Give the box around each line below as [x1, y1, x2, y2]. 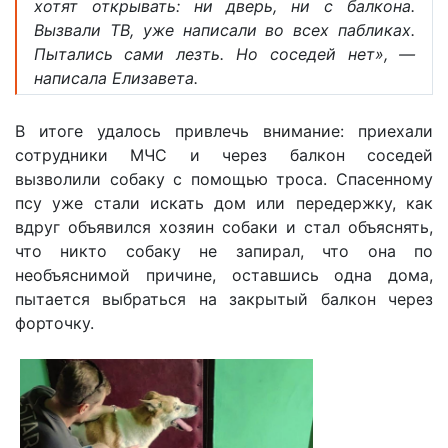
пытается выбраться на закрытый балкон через [15, 288, 433, 309]
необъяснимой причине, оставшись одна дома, [15, 264, 433, 285]
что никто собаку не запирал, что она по [15, 240, 433, 261]
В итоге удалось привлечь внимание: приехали [15, 120, 433, 141]
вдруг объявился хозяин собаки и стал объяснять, [15, 216, 433, 237]
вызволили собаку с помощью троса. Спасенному [15, 168, 433, 189]
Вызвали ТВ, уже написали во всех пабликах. [33, 19, 416, 40]
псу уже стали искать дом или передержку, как [15, 192, 433, 213]
